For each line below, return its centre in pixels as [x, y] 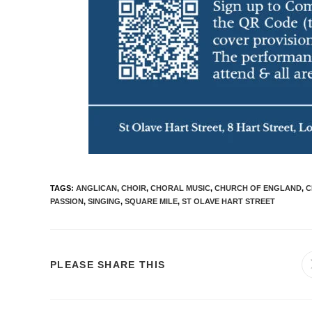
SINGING [104, 201]
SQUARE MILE [151, 201]
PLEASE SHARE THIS [108, 264]
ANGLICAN [96, 188]
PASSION [67, 201]
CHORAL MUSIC [180, 188]
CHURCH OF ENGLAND [258, 188]
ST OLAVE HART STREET [228, 201]
